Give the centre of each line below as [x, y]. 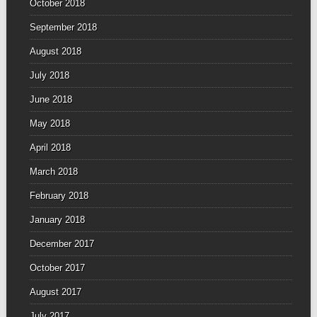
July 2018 [49, 76]
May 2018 [50, 124]
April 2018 [50, 148]
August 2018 [55, 52]
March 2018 [53, 172]
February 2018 [59, 196]
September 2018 [63, 28]
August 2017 [55, 292]
